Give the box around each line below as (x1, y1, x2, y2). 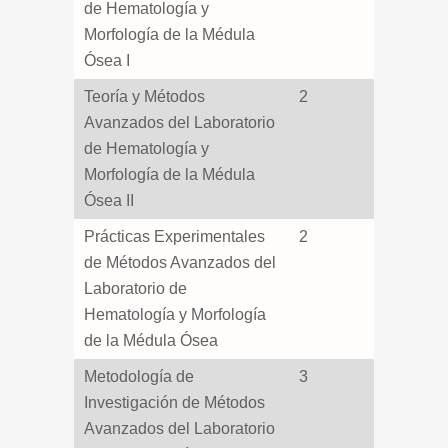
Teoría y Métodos (84, 88, 205, 105)
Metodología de (84, 368, 194, 385)
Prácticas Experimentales (84, 228, 265, 245)
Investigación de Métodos (84, 394, 265, 411)
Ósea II (84, 192, 134, 209)
